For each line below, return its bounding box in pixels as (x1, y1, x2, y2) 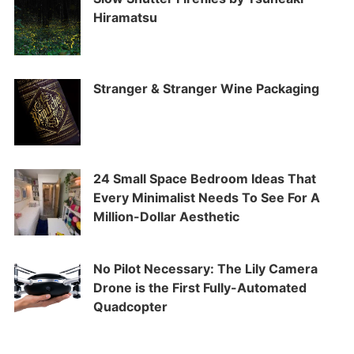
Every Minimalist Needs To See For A (93, 190, 320, 206)
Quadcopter (93, 299, 168, 315)
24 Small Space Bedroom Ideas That (93, 171, 316, 187)
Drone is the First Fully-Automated (93, 280, 307, 296)
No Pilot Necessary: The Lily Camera (93, 261, 318, 277)
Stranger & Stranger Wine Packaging (93, 81, 319, 97)
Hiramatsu (93, 9, 157, 26)
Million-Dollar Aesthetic (93, 209, 239, 225)
